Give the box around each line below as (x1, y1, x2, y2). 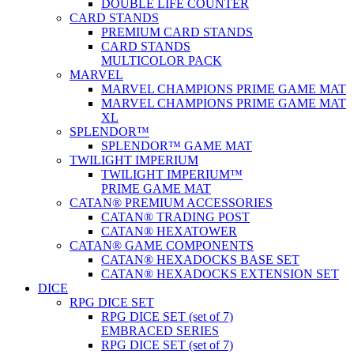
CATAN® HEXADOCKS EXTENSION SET (101, 267, 339, 281)
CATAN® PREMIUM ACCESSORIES (70, 196, 273, 209)
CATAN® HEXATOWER (101, 224, 237, 238)
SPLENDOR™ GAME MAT (101, 139, 252, 153)
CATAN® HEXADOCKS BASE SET (101, 253, 299, 266)
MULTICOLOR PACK (101, 54, 222, 67)
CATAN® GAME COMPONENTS (70, 239, 254, 252)
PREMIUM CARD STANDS (101, 25, 253, 39)
